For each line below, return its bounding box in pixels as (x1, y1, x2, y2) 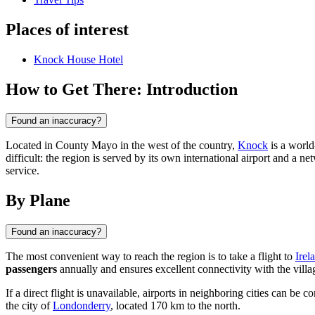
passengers (6, 262, 57, 275)
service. (6, 164, 39, 176)
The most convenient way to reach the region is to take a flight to (6, 250, 295, 262)
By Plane (6, 191, 70, 210)
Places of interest (6, 20, 129, 39)
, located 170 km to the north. (110, 299, 240, 311)
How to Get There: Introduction (6, 79, 238, 98)
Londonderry (53, 299, 110, 311)
